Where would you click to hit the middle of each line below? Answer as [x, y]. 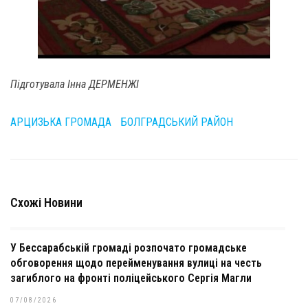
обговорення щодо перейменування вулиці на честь [136, 263]
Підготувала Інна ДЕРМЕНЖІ [75, 84]
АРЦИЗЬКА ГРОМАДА [61, 122]
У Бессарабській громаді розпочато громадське [129, 247]
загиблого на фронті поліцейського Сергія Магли [131, 278]
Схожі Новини [46, 202]
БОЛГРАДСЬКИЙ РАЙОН [177, 122]
